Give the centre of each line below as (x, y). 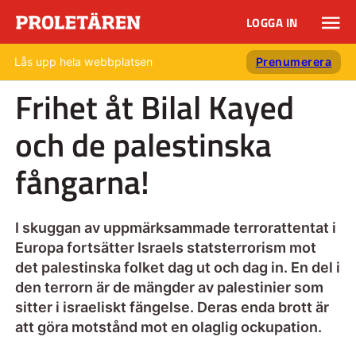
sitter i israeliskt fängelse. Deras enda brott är (172, 307)
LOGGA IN (272, 23)
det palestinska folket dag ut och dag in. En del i (177, 267)
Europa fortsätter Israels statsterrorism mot (165, 247)
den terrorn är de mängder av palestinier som (169, 287)
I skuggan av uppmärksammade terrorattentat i (175, 227)
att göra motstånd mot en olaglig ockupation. (168, 327)
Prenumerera (294, 62)
